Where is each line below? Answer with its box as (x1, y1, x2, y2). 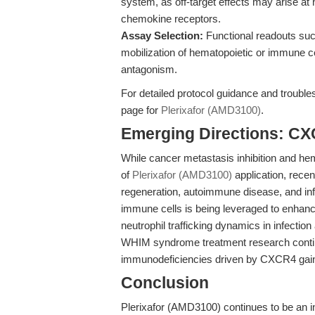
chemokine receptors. (121, 13, 221, 25)
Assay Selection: (121, 30, 203, 41)
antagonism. (121, 63, 177, 75)
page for (121, 104, 161, 116)
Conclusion (121, 274, 209, 292)
